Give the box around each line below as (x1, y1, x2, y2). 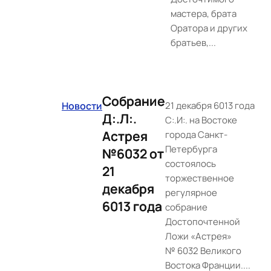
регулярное (165, 186, 217, 199)
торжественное (165, 172, 234, 184)
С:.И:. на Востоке (165, 114, 237, 126)
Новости (62, 99, 102, 113)
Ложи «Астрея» (165, 230, 232, 243)
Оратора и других (171, 22, 247, 34)
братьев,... (171, 36, 216, 49)
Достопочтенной (165, 215, 240, 228)
